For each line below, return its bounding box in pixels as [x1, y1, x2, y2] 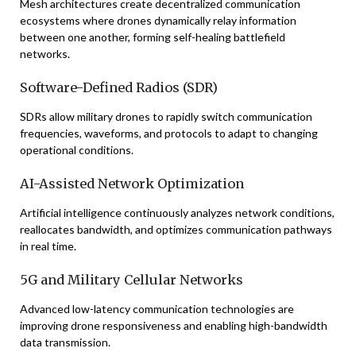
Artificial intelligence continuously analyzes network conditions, [20, 206, 335, 219]
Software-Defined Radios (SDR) [20, 79, 218, 95]
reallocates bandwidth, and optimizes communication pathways [20, 222, 332, 236]
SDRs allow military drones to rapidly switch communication [20, 110, 312, 123]
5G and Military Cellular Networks [20, 272, 243, 288]
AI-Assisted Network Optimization [20, 176, 244, 192]
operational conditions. [20, 143, 133, 157]
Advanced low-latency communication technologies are [20, 302, 294, 315]
